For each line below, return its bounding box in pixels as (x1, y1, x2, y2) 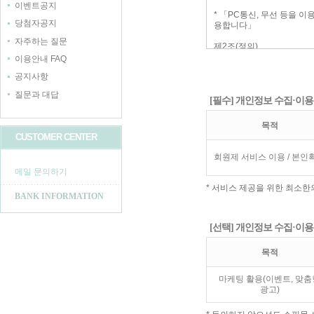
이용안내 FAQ (15, 54, 67, 64)
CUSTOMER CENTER (15, 131, 97, 142)
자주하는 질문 (15, 36, 67, 46)
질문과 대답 (15, 89, 59, 100)
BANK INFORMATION (15, 191, 104, 201)
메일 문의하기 (15, 166, 67, 177)
